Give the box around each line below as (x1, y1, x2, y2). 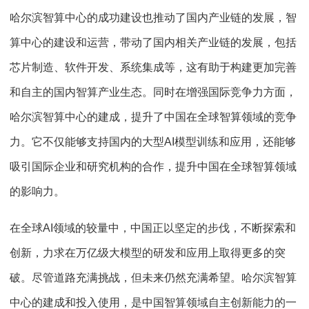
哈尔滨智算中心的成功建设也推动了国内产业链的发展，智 (10, 12, 297, 24)
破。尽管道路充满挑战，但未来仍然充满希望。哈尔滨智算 (10, 272, 297, 284)
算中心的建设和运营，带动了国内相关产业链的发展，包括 (10, 37, 297, 49)
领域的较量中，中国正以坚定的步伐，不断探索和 (53, 222, 296, 235)
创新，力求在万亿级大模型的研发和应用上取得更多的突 (10, 247, 286, 259)
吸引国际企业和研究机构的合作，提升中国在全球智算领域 (10, 161, 297, 173)
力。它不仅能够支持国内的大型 (10, 136, 164, 148)
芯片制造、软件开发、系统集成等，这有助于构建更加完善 (10, 61, 297, 74)
